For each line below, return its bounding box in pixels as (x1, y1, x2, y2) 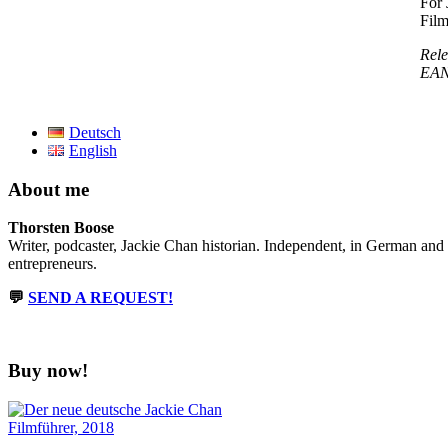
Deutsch (68, 123, 121, 141)
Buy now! (8, 359, 88, 381)
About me (8, 178, 89, 200)
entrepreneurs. (8, 255, 97, 273)
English (68, 141, 117, 159)
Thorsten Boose (8, 219, 114, 237)
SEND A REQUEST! (28, 289, 173, 307)
